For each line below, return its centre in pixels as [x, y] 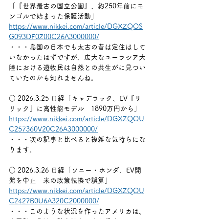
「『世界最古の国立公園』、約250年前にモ [76, 6]
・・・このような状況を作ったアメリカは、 [77, 211]
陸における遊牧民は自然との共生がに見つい [77, 67]
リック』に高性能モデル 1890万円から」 [75, 109]
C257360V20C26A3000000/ [53, 129]
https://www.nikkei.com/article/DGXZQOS [76, 26]
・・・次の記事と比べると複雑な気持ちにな [77, 139]
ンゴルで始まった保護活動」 [53, 16]
